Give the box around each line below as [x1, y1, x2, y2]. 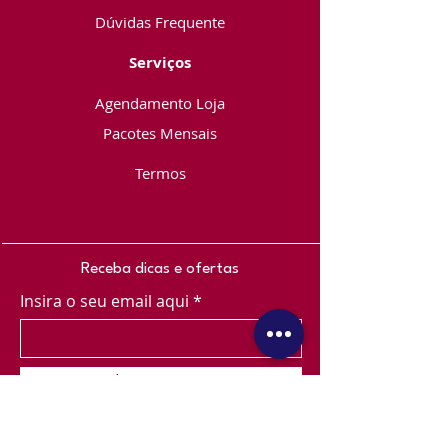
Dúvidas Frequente [95, 12, 225, 32]
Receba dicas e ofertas [81, 261, 239, 277]
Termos [134, 163, 186, 183]
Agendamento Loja [95, 93, 225, 113]
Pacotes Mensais [103, 123, 217, 143]
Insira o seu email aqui [20, 290, 189, 312]
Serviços [129, 52, 191, 73]
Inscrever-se [115, 369, 207, 391]
